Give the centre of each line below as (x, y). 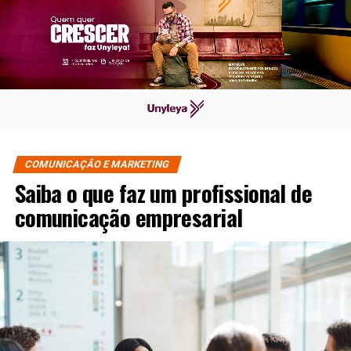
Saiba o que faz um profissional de (163, 193)
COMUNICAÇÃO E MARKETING (97, 165)
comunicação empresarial (128, 217)
